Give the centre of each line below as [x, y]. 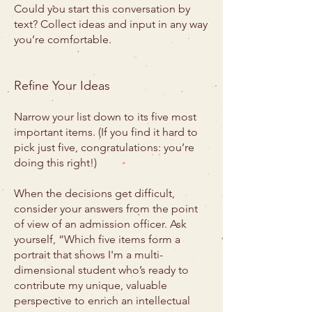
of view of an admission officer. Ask [100, 224]
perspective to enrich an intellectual [102, 301]
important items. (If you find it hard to [106, 132]
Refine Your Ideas [62, 86]
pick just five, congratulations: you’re [104, 147]
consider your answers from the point [106, 209]
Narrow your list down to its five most [105, 117]
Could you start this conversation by [102, 9]
